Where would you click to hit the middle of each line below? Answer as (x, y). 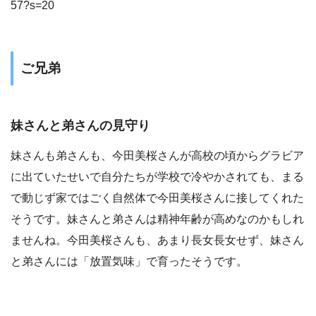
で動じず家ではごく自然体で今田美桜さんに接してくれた (157, 197)
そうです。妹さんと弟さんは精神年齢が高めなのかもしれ (157, 219)
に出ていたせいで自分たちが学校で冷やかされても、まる (157, 176)
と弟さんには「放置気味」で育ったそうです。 (129, 261)
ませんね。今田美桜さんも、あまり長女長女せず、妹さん (157, 240)
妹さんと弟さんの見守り (80, 125)
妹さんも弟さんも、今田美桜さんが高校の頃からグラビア (157, 155)
